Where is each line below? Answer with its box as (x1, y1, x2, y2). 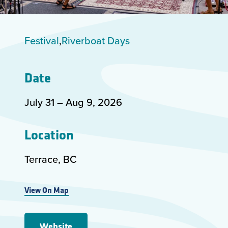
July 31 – (24, 94, 63, 110)
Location (24, 125, 74, 144)
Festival (24, 33, 59, 48)
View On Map (24, 184, 69, 195)
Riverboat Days (62, 33, 130, 48)
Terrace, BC (24, 151, 77, 167)
